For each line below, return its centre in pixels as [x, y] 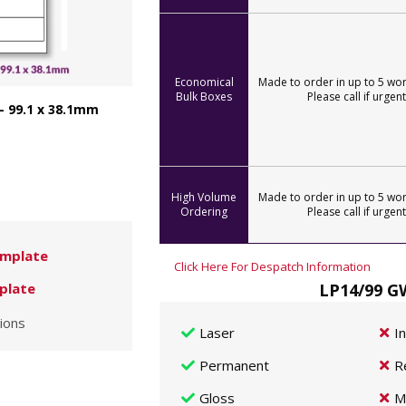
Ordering [204, 212]
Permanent [235, 365]
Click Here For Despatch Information [273, 266]
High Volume [204, 197]
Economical [204, 82]
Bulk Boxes [204, 97]
